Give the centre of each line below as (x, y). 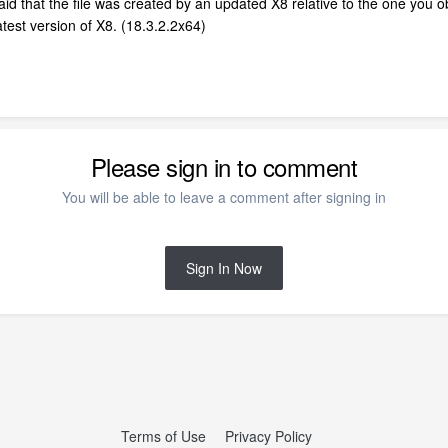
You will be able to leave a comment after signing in (224, 197)
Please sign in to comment (224, 167)
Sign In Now (224, 268)
